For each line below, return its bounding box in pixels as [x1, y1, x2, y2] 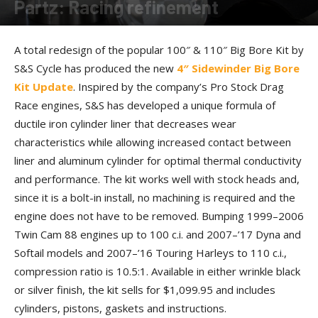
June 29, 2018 [97, 23, 146, 34]
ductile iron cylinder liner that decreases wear [14, 116, 236, 131]
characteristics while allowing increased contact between [14, 135, 291, 149]
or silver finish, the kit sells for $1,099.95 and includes [14, 283, 275, 297]
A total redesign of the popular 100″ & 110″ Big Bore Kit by [14, 43, 304, 57]
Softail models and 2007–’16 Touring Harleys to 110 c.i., [14, 246, 287, 260]
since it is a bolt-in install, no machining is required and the [14, 190, 295, 204]
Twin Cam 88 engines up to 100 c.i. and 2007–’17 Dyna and [14, 227, 301, 241]
